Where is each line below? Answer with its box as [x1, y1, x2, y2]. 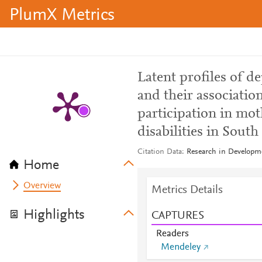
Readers [156, 229, 189, 239]
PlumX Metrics [9, 7, 115, 25]
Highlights [23, 208, 85, 222]
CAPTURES [151, 210, 204, 222]
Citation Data [137, 148, 182, 156]
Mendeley [160, 243, 201, 252]
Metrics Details [151, 184, 223, 196]
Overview [23, 181, 61, 191]
